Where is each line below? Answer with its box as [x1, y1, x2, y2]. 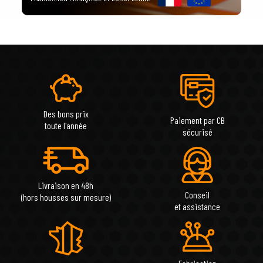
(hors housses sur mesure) [21, 191, 111, 203]
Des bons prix [43, 107, 89, 119]
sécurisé [182, 126, 213, 137]
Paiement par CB [170, 114, 225, 126]
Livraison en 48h [38, 179, 93, 191]
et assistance [174, 200, 220, 212]
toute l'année [45, 119, 87, 131]
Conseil [185, 188, 210, 200]
